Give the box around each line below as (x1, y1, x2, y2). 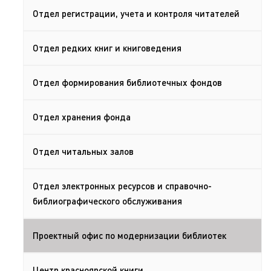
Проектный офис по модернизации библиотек (33, 229, 226, 241)
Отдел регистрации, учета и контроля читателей (33, 7, 240, 19)
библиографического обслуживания (33, 195, 182, 207)
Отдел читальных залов (33, 145, 134, 157)
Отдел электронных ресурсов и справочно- (33, 180, 212, 192)
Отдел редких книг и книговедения (33, 42, 181, 54)
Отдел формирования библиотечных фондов (33, 76, 222, 88)
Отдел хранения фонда (33, 111, 131, 123)
